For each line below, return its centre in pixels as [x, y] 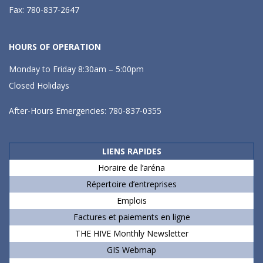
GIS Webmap [131, 250]
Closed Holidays [39, 85]
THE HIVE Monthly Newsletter [131, 233]
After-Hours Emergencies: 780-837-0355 [85, 111]
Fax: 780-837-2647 [44, 10]
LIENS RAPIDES [131, 151]
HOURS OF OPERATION [55, 47]
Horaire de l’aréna [131, 168]
